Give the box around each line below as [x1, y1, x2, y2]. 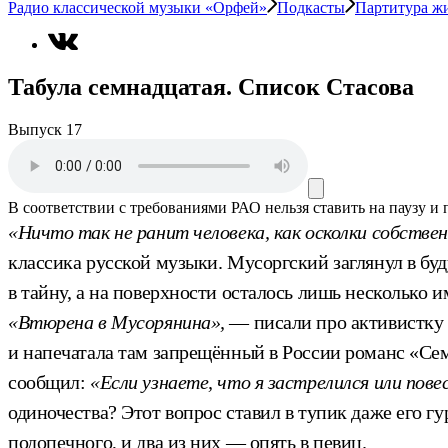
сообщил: [8, 370, 91, 393]
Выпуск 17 [8, 120, 82, 138]
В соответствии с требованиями [8, 198, 227, 216]
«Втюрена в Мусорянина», [8, 310, 225, 333]
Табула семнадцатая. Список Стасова [8, 74, 414, 100]
